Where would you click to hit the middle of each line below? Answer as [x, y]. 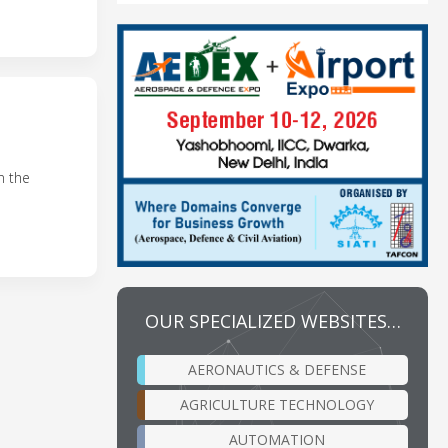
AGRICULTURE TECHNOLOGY [276, 404]
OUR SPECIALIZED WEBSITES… [272, 320]
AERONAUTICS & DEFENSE [276, 369]
